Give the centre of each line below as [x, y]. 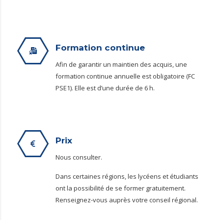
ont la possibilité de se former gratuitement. [121, 188]
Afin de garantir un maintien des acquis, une [121, 65]
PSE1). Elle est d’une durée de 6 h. [105, 88]
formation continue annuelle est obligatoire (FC [125, 76]
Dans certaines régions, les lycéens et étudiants [127, 177]
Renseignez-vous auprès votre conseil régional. [127, 200]
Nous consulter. [79, 157]
